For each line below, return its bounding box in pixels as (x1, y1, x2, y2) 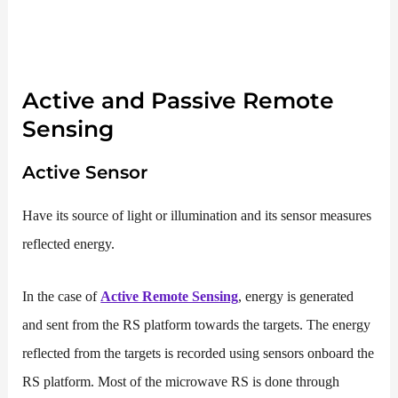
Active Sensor (22, 162, 148, 184)
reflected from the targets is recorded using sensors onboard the (22, 344, 375, 362)
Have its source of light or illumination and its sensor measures (22, 207, 372, 225)
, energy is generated (238, 287, 354, 305)
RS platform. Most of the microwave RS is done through (22, 372, 340, 390)
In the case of (22, 287, 101, 305)
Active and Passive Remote (22, 87, 335, 115)
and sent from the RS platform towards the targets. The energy (22, 315, 371, 333)
